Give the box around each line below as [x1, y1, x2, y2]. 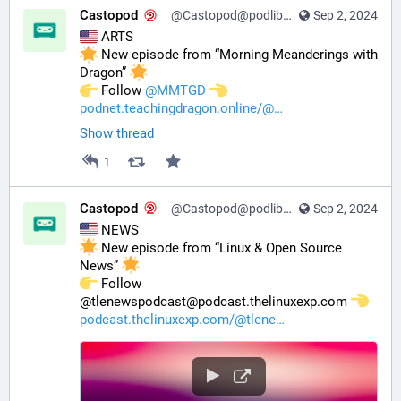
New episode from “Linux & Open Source [98, 239, 342, 256]
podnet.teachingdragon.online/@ [80, 100, 274, 117]
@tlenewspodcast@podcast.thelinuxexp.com [80, 293, 351, 310]
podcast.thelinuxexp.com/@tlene [80, 311, 276, 328]
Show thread [80, 125, 154, 142]
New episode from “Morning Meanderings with [98, 47, 378, 64]
